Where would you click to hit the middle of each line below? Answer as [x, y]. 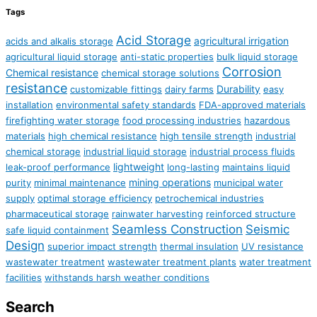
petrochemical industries [209, 198]
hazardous [267, 121]
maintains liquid [256, 167]
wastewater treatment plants [172, 262]
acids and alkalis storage [59, 41]
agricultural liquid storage [62, 57]
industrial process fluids [242, 152]
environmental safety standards [126, 105]
